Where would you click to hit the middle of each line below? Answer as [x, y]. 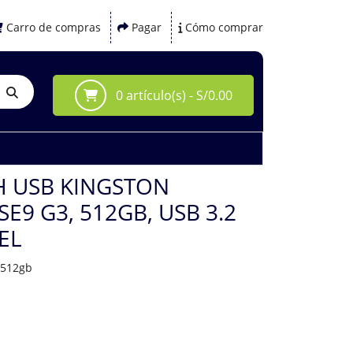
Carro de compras [54, 27]
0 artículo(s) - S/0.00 [172, 95]
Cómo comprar [224, 27]
